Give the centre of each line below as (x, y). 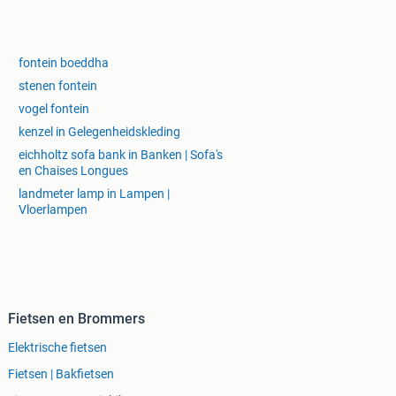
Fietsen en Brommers (76, 319)
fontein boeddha (64, 63)
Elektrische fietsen (57, 348)
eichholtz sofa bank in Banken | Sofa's (121, 155)
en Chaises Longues (73, 171)
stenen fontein (58, 86)
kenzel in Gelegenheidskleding (99, 132)
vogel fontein (54, 109)
